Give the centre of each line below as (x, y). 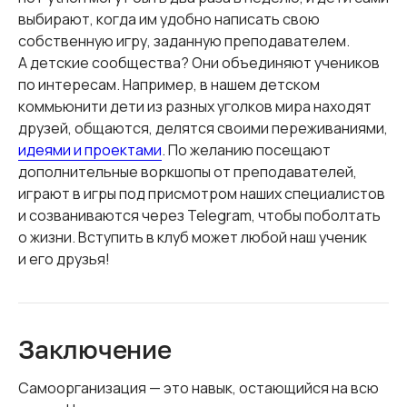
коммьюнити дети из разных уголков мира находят (195, 106)
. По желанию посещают (246, 149)
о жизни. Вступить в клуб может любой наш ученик (193, 237)
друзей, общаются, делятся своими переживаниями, (203, 128)
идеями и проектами (90, 149)
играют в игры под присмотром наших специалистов (202, 193)
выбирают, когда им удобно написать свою (169, 19)
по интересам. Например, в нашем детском (169, 84)
